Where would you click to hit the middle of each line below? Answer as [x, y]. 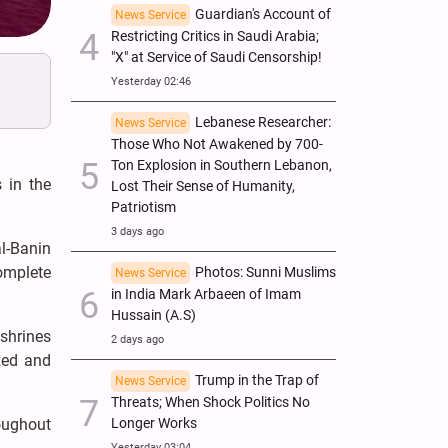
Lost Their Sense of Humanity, [203, 186]
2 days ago [137, 339]
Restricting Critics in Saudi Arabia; [215, 36]
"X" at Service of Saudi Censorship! [216, 57]
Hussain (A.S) [153, 315]
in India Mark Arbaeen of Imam [206, 294]
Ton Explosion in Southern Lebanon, [221, 165]
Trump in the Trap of [257, 380]
